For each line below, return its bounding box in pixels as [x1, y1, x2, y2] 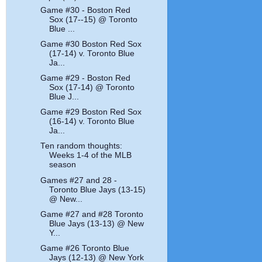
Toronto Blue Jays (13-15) [49, 185, 146, 194]
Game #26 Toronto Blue [40, 243, 130, 253]
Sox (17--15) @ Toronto [49, 15, 138, 24]
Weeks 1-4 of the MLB [49, 151, 132, 160]
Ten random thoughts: [40, 142, 123, 151]
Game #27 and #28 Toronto [40, 209, 144, 219]
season [49, 160, 77, 170]
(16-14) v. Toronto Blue [49, 117, 135, 126]
